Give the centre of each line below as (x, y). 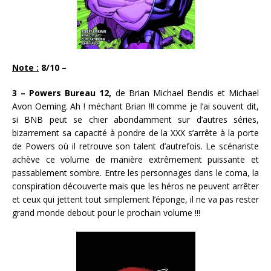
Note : (25, 68)
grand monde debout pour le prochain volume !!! (106, 213)
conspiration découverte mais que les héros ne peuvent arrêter (135, 186)
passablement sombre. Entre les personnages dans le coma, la (135, 173)
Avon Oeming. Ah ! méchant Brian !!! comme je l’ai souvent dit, (135, 106)
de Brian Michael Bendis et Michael (185, 93)
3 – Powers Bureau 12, (62, 93)
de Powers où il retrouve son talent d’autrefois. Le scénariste (135, 146)
